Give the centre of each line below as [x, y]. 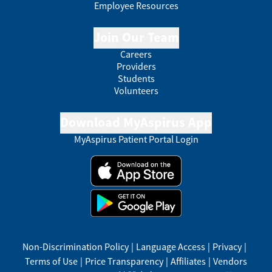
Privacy [227, 246]
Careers [136, 54]
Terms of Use [51, 261]
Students [136, 78]
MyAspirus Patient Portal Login [136, 139]
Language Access [171, 246]
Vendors [230, 261]
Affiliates [188, 261]
